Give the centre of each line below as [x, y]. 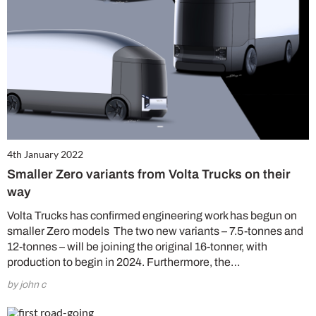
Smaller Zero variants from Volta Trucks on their [149, 174]
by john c [26, 284]
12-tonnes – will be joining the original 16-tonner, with [137, 246]
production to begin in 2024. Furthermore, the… [124, 262]
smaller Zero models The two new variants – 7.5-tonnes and [155, 231]
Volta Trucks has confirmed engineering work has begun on [152, 215]
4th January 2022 [45, 154]
